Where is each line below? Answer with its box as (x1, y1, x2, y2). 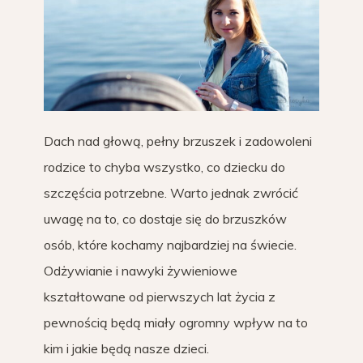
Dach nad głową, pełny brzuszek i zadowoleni (44, 133, 312, 149)
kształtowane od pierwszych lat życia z (44, 288, 275, 305)
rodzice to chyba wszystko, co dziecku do (44, 159, 285, 175)
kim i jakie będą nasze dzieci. (44, 340, 209, 357)
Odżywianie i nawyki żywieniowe (44, 263, 237, 279)
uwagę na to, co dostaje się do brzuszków (44, 211, 287, 227)
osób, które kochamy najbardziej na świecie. (44, 237, 297, 253)
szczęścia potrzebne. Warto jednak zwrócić (44, 185, 298, 201)
